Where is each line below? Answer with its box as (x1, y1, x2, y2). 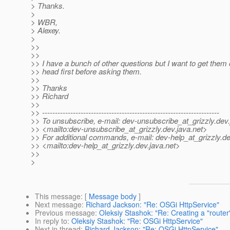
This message (35, 191, 81, 202)
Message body (89, 191, 137, 202)
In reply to (35, 216, 67, 226)
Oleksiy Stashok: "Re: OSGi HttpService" (71, 216, 203, 226)
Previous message (35, 207, 95, 218)
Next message (35, 199, 82, 210)
